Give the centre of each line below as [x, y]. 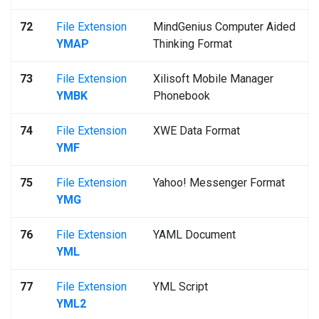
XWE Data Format [197, 131]
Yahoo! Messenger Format [219, 183]
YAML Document [194, 235]
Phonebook [182, 96]
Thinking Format [193, 44]
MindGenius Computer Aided [224, 27]
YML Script [181, 287]
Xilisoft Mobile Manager [213, 79]
